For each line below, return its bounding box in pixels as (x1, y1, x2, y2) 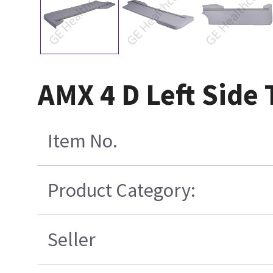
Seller (47, 227, 96, 252)
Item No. (47, 128, 118, 153)
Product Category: (47, 177, 196, 202)
